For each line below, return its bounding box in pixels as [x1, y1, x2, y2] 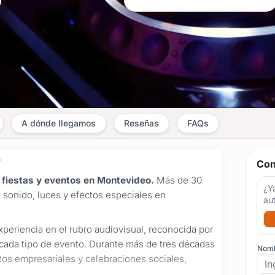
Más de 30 [154, 174, 202, 186]
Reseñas [124, 118, 159, 128]
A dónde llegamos [21, 118, 96, 128]
